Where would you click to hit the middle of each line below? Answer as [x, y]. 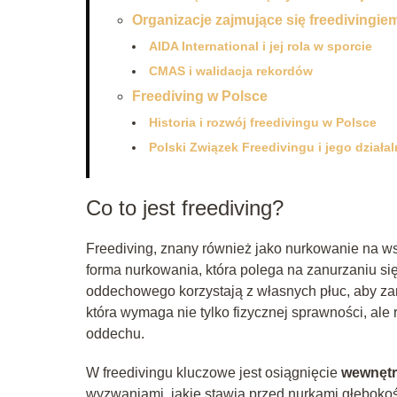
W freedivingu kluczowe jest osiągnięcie [214, 372]
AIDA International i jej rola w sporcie [261, 46]
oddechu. [115, 333]
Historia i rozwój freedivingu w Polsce [263, 122]
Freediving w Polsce [200, 96]
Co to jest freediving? [185, 207]
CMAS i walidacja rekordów [231, 70]
